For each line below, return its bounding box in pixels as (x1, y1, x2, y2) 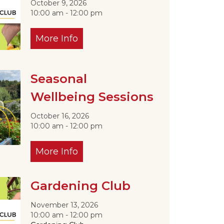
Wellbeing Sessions (30, 89, 153, 104)
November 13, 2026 (30, 200, 106, 209)
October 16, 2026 (30, 111, 97, 120)
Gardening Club (30, 178, 130, 193)
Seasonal (30, 71, 87, 86)
